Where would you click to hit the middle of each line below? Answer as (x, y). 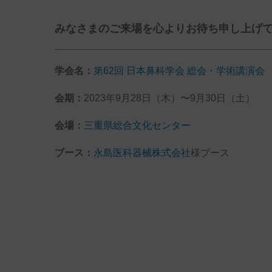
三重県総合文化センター (137, 125)
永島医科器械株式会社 (142, 152)
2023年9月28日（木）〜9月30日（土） (169, 98)
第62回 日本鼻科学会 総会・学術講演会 (179, 70)
